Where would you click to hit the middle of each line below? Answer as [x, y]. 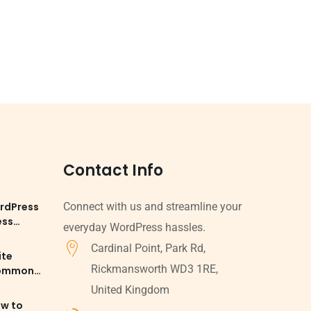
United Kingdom [130, 289]
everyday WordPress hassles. [134, 227]
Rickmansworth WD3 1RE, [154, 269]
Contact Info [113, 170]
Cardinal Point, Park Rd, [148, 248]
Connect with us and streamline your [152, 206]
